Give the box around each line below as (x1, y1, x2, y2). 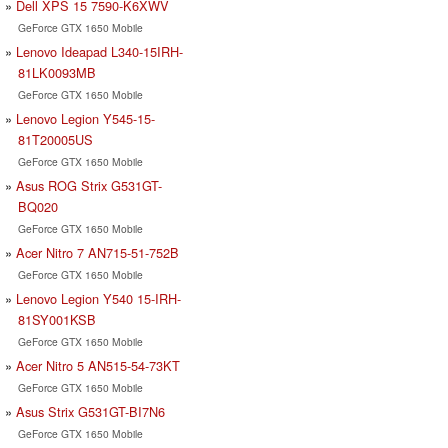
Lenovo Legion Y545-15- (16, 108, 155, 128)
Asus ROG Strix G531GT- (16, 175, 162, 195)
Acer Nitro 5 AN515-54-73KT (16, 355, 180, 375)
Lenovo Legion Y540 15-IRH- (16, 288, 181, 308)
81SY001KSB (17, 309, 96, 329)
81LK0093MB (17, 62, 96, 82)
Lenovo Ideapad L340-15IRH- (16, 41, 183, 61)
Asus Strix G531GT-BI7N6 (16, 401, 165, 421)
